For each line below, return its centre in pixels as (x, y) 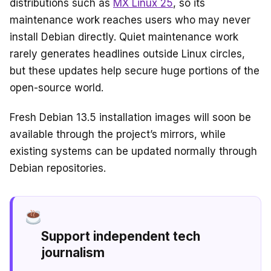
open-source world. (57, 88)
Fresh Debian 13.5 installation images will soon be (130, 118)
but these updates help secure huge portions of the (135, 71)
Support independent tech (121, 236)
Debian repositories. (58, 168)
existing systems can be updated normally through (133, 152)
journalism (73, 252)
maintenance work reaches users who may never (130, 20)
